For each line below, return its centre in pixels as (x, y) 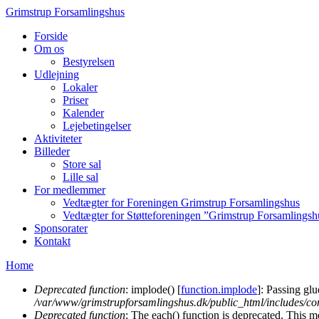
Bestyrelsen (89, 62)
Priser (75, 100)
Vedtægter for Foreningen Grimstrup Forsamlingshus (181, 203)
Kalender (83, 113)
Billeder (52, 151)
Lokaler (80, 87)
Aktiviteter (58, 138)
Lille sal (80, 177)
